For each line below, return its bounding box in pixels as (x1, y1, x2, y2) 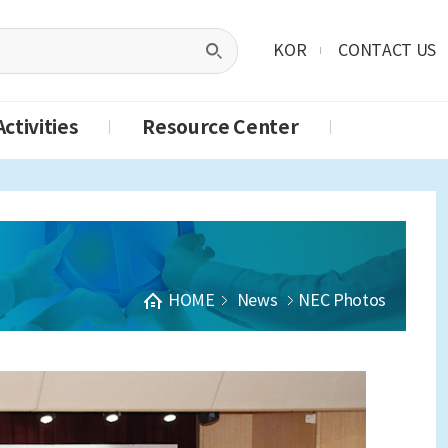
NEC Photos (298, 289, 386, 310)
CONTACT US (338, 40, 436, 61)
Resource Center (142, 115, 299, 140)
